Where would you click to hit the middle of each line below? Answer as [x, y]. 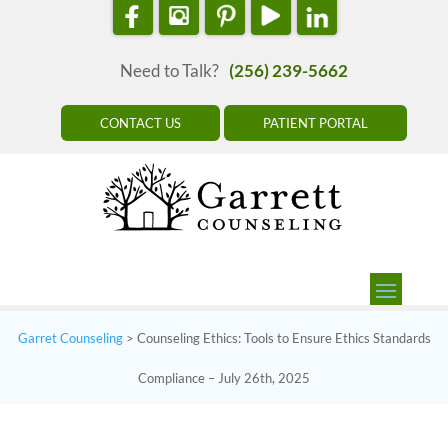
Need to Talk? [169, 70]
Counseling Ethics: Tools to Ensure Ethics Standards [283, 337]
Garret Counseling [70, 337]
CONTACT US [140, 123]
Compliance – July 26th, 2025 [224, 377]
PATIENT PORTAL [315, 123]
